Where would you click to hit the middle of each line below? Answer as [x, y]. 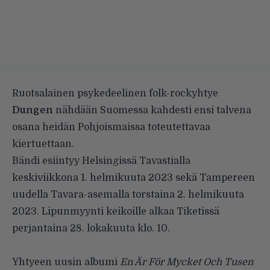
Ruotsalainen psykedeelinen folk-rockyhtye [115, 93]
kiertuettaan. [43, 144]
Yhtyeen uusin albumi [65, 262]
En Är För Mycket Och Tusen [185, 262]
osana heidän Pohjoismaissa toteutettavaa [111, 127]
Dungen [33, 110]
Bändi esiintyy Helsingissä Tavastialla [101, 161]
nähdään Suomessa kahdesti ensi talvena [152, 110]
